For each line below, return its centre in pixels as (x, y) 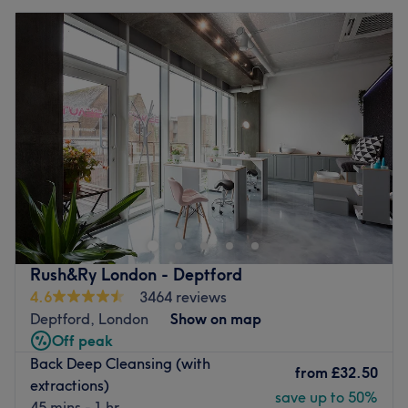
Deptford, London (89, 318)
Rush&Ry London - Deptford (136, 274)
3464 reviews (183, 296)
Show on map (216, 318)
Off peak (82, 340)
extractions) (70, 385)
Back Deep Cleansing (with (120, 363)
